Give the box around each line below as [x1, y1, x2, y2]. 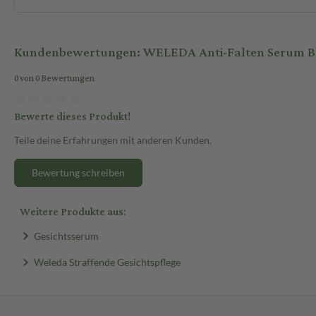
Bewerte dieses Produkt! [14, 106, 130, 127]
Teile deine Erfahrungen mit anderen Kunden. [14, 133, 212, 146]
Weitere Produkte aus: [20, 201, 126, 222]
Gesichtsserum [33, 229, 99, 242]
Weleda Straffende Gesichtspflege [33, 255, 181, 268]
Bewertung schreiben [32, 166, 125, 178]
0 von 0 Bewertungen [14, 71, 95, 87]
